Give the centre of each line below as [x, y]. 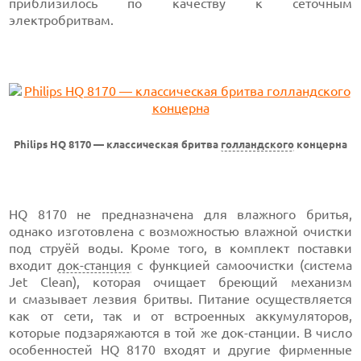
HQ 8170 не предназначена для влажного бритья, [180, 214]
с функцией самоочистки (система [242, 265]
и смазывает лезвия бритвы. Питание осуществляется [180, 299]
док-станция [95, 265]
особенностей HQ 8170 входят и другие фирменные [180, 350]
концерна [321, 145]
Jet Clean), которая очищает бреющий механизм [180, 282]
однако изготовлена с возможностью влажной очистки [180, 231]
